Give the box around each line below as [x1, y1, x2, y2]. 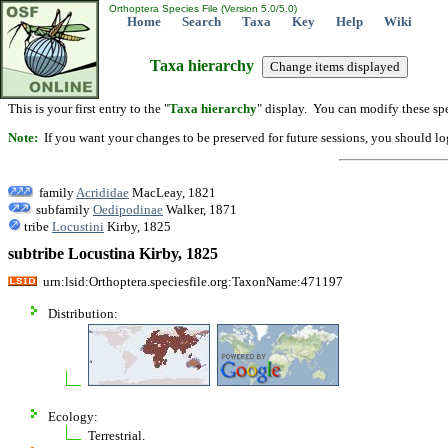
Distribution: [48, 305, 118, 321]
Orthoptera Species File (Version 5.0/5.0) [106, 3, 297, 14]
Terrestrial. [88, 427, 145, 443]
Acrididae [76, 184, 129, 200]
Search [182, 14, 221, 29]
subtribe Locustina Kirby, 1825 [8, 245, 218, 263]
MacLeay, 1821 [129, 184, 216, 200]
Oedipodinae [93, 201, 163, 217]
